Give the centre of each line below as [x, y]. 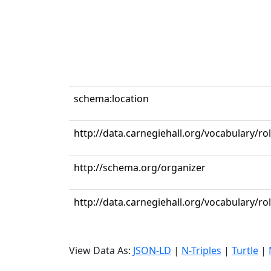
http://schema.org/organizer [140, 168]
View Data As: [101, 250]
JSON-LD [152, 250]
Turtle [245, 250]
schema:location [111, 99]
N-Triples [201, 250]
